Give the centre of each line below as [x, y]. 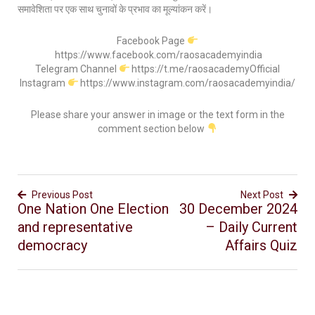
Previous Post [62, 195]
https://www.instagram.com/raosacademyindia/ [187, 83]
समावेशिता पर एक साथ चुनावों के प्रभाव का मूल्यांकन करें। [115, 9]
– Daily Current [251, 227]
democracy [52, 245]
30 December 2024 [238, 209]
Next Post [262, 195]
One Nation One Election [93, 209]
